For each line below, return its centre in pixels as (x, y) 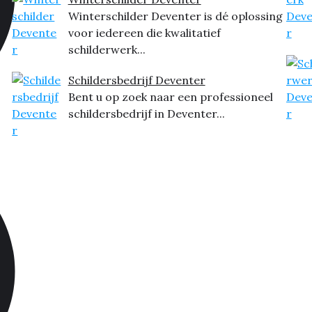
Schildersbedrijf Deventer (136, 80)
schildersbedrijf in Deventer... (146, 114)
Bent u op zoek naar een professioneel (170, 97)
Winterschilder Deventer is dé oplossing (175, 16)
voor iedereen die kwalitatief (144, 33)
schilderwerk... (107, 50)
